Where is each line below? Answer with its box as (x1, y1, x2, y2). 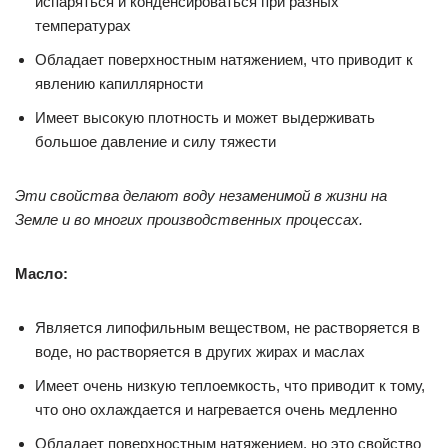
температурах (35, 17, 131, 34)
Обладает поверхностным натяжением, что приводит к (35, 51, 413, 68)
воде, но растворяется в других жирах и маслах (35, 343, 365, 360)
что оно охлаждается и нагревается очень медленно (35, 401, 397, 418)
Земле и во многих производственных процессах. (15, 211, 363, 228)
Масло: (15, 265, 68, 282)
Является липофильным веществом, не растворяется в (35, 319, 420, 336)
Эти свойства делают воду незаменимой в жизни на (15, 187, 387, 204)
